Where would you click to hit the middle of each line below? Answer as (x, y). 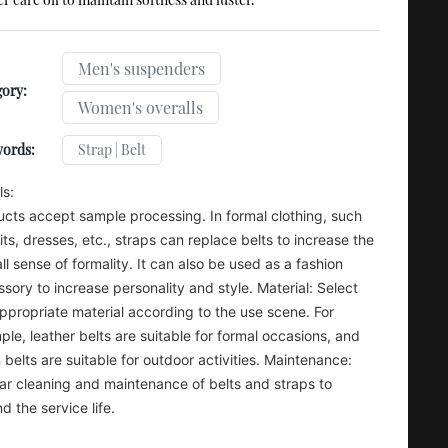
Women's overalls (140, 107)
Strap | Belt (112, 149)
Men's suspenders (141, 68)
